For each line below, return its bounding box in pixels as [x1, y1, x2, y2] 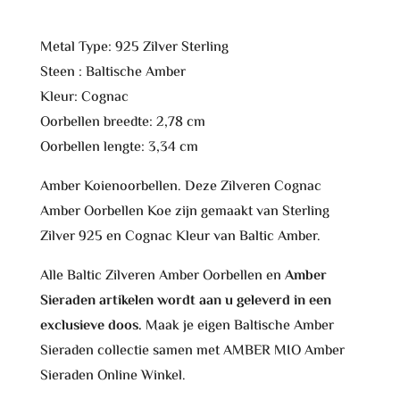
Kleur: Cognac [39, 86, 129, 109]
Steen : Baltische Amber [39, 61, 186, 84]
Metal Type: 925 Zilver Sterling [39, 36, 229, 59]
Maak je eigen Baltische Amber [141, 314, 334, 337]
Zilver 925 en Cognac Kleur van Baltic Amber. [39, 225, 321, 248]
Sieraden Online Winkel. [39, 364, 186, 387]
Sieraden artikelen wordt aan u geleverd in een [39, 289, 331, 312]
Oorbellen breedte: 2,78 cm [39, 111, 205, 134]
